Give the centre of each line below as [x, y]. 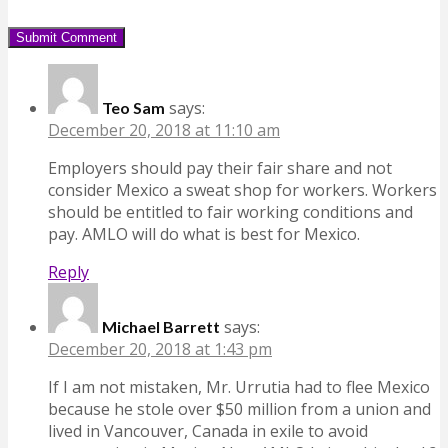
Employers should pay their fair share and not [220, 167]
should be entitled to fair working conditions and [230, 211]
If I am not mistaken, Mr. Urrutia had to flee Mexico [239, 386]
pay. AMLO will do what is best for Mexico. [204, 233]
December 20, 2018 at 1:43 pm [160, 348]
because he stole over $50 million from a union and [239, 408]
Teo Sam [133, 107]
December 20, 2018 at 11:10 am [164, 129]
